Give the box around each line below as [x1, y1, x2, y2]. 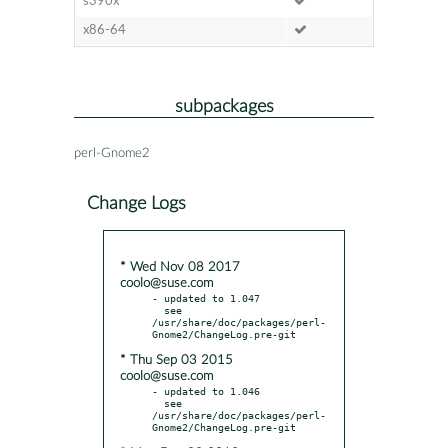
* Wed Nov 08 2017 [120, 260, 240, 274]
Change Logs [87, 194, 186, 212]
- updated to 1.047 [152, 291, 260, 304]
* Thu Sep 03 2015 [120, 353, 233, 367]
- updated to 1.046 [152, 384, 260, 397]
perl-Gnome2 [74, 146, 150, 160]
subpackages [174, 97, 274, 115]
